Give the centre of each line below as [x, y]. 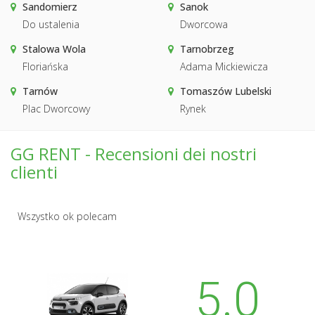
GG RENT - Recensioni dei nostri [134, 153]
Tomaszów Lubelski [226, 91]
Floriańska [45, 66]
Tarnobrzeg [207, 49]
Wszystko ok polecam [67, 216]
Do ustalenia [51, 24]
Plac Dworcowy [56, 108]
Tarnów [40, 91]
